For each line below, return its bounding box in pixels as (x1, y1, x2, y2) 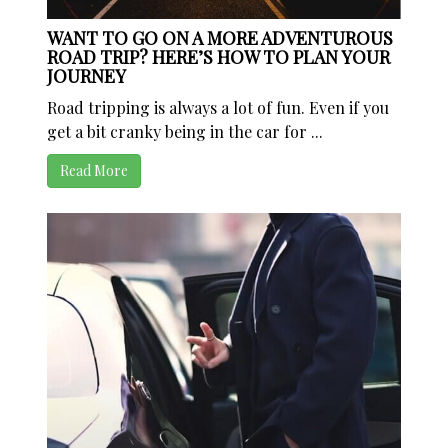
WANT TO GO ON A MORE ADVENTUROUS (47, 26, 394, 51)
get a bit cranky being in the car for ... (47, 121, 324, 143)
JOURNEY (47, 64, 127, 89)
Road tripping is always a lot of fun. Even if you (47, 97, 390, 119)
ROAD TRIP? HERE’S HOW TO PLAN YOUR (47, 45, 391, 70)
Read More (60, 161, 129, 181)
